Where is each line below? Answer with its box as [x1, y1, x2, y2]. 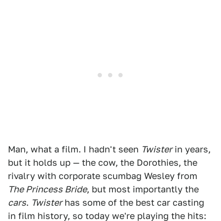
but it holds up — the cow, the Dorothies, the [8, 157, 197, 168]
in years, [172, 144, 211, 155]
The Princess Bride [8, 184, 87, 195]
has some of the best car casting [62, 197, 204, 208]
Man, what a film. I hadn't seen [8, 144, 141, 155]
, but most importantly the [87, 184, 199, 195]
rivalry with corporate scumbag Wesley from [8, 171, 197, 182]
